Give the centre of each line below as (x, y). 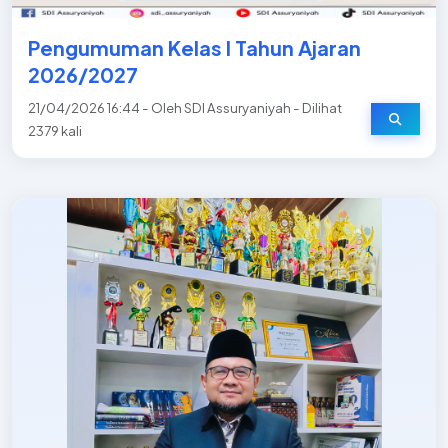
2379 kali (55, 130)
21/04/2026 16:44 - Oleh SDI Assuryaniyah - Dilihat (185, 107)
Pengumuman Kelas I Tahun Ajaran (194, 47)
